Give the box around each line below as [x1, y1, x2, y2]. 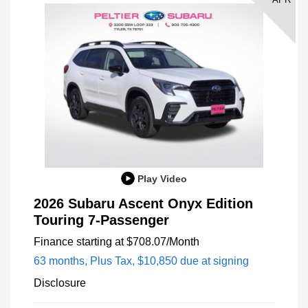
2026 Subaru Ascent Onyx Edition [34, 195, 253, 211]
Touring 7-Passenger [34, 212, 169, 228]
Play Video [137, 173, 187, 184]
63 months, [34, 254, 90, 267]
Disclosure [34, 276, 86, 289]
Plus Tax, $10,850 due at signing [90, 254, 249, 267]
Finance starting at [34, 235, 124, 247]
